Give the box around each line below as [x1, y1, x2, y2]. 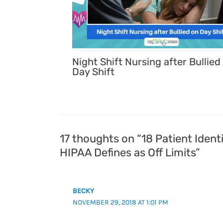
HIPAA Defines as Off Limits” [60, 145, 200, 159]
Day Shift [72, 65, 114, 78]
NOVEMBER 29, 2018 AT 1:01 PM [73, 198, 169, 207]
